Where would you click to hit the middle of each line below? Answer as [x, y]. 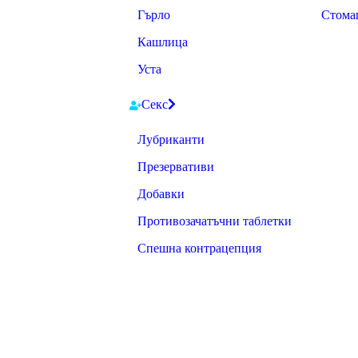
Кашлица [163, 42]
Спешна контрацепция [199, 248]
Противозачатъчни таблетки [215, 221]
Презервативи [176, 167]
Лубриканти [171, 139]
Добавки [161, 194]
